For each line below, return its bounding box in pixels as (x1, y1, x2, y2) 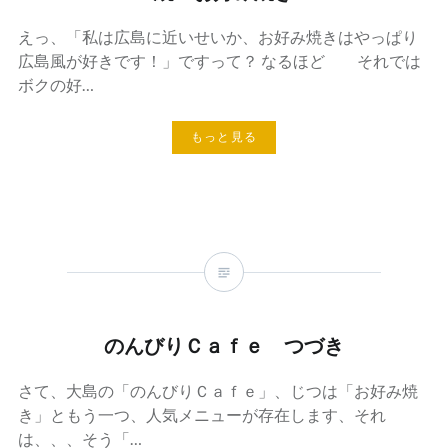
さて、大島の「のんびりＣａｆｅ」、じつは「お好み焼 (17, 380, 418, 400)
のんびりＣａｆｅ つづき (104, 332, 344, 357)
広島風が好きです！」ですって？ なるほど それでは (17, 51, 421, 71)
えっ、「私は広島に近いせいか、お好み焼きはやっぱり (17, 27, 418, 47)
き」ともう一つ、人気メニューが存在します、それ (17, 404, 386, 424)
